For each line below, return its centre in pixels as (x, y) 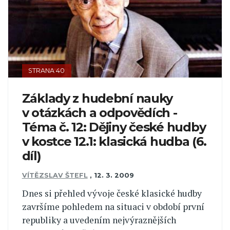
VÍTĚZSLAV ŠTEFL (55, 176)
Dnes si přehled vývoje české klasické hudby (112, 193)
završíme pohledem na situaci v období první (113, 206)
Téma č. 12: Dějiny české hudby (114, 127)
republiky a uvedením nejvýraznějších (99, 220)
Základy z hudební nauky (97, 98)
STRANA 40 (47, 71)
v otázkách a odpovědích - (99, 112)
